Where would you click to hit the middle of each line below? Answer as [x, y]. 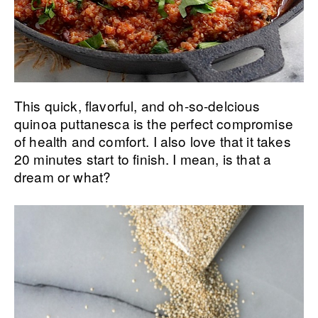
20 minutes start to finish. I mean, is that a [143, 158]
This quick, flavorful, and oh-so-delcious [137, 105]
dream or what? [63, 176]
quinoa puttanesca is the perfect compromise [154, 123]
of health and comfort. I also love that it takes [153, 141]
